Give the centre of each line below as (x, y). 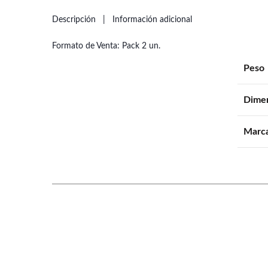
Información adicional (152, 20)
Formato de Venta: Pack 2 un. (106, 46)
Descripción (74, 20)
